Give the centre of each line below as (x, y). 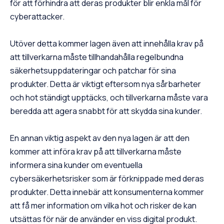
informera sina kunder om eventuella (76, 165)
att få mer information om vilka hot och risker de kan (103, 206)
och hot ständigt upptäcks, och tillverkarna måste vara (109, 98)
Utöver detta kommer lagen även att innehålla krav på (107, 44)
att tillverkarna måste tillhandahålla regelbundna (97, 57)
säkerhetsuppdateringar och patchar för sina (93, 71)
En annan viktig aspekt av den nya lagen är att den (100, 138)
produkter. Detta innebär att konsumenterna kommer (107, 192)
